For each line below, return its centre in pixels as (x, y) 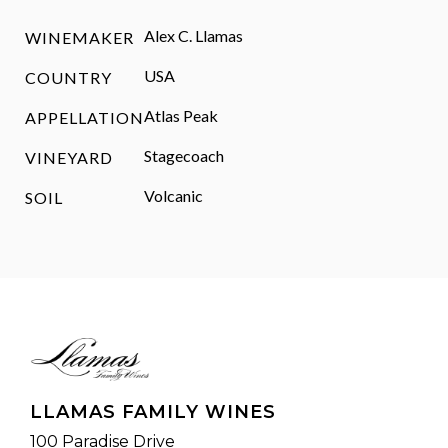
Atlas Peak (181, 116)
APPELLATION (84, 118)
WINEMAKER (79, 38)
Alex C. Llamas (194, 36)
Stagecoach (184, 156)
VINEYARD (69, 158)
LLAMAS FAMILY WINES (153, 412)
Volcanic (174, 196)
